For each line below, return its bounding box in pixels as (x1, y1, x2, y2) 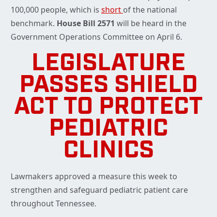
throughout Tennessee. (11, 198, 96, 209)
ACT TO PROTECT (14, 95, 203, 121)
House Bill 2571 (57, 18, 117, 29)
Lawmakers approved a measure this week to (11, 171, 177, 182)
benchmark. (11, 18, 57, 29)
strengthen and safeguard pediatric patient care (11, 185, 188, 196)
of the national (123, 4, 177, 15)
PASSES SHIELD (19, 74, 198, 99)
